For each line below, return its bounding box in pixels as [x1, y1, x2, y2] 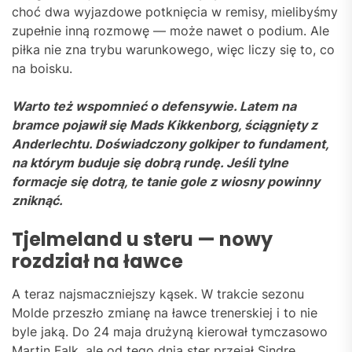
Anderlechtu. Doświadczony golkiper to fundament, [12, 136, 328, 152]
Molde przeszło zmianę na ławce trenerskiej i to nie [12, 305, 317, 321]
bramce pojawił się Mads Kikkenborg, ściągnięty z [12, 117, 317, 134]
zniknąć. [12, 192, 63, 209]
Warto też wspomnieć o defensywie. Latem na [12, 98, 296, 115]
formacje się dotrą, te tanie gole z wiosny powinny [12, 174, 320, 190]
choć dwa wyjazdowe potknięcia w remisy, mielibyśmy [12, 4, 338, 20]
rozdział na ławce [12, 248, 183, 275]
